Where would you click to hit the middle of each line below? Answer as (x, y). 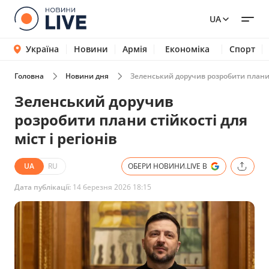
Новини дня (87, 76)
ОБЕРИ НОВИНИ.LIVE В (168, 166)
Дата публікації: (43, 187)
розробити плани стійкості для (131, 120)
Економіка (187, 49)
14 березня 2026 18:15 (111, 187)
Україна (42, 49)
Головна (29, 76)
